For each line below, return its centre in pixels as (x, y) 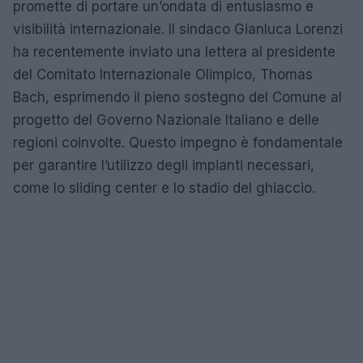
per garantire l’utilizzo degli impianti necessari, (164, 165)
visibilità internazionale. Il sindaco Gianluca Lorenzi (178, 29)
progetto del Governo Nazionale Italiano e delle (166, 120)
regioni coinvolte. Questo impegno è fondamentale (178, 142)
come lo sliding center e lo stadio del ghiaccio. (164, 188)
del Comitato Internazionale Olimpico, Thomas (163, 74)
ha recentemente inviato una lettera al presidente (174, 51)
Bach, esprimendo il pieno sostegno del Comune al (177, 97)
